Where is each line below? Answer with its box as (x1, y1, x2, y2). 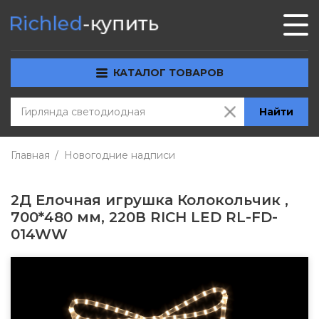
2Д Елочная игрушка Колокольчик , (11, 192, 288, 209)
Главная (11, 149, 50, 162)
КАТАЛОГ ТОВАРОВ (113, 66, 224, 79)
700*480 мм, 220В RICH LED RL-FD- (11, 209, 278, 226)
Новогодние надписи (64, 149, 175, 162)
